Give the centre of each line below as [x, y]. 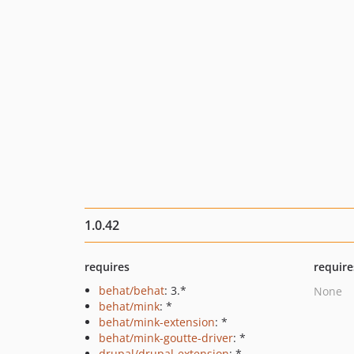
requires [107, 267]
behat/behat [132, 290]
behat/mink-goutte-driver [166, 338]
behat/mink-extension [157, 322]
